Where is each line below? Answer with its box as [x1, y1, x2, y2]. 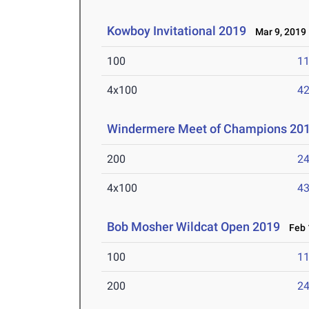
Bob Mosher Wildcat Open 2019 [107, 219, 281, 235]
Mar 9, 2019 [249, 26, 307, 38]
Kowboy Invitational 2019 [107, 23, 247, 39]
